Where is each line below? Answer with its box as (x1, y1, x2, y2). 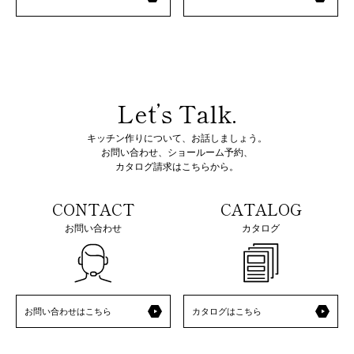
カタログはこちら (192, 305, 262, 318)
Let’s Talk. (117, 96, 237, 131)
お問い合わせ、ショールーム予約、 (101, 145, 253, 160)
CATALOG (220, 198, 302, 221)
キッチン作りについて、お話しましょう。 (87, 131, 267, 145)
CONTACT (51, 198, 134, 221)
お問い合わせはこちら (24, 305, 111, 318)
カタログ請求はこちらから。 (115, 160, 239, 174)
